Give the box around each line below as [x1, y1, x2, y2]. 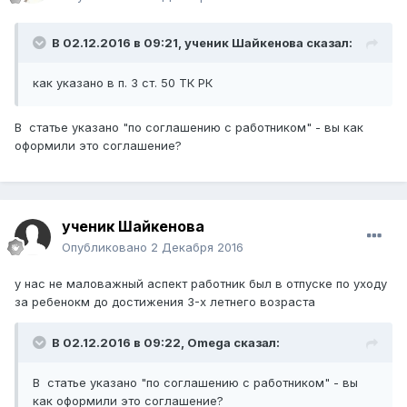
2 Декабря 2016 [151, 240, 243, 255]
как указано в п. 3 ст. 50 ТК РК [33, 75, 213, 91]
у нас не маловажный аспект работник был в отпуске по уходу [15, 276, 387, 292]
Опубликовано [62, 240, 151, 255]
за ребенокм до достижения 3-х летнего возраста [15, 294, 315, 310]
